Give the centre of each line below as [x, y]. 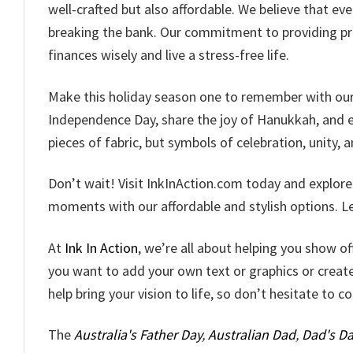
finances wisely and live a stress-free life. [169, 55]
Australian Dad [252, 335]
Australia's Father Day [138, 335]
